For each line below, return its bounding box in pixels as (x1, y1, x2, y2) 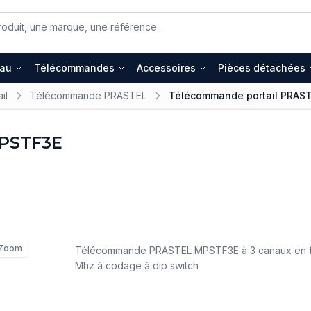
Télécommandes (34, 62, 115, 74)
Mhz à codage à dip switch (75, 260, 204, 272)
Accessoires (137, 62, 196, 74)
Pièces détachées (218, 62, 305, 74)
